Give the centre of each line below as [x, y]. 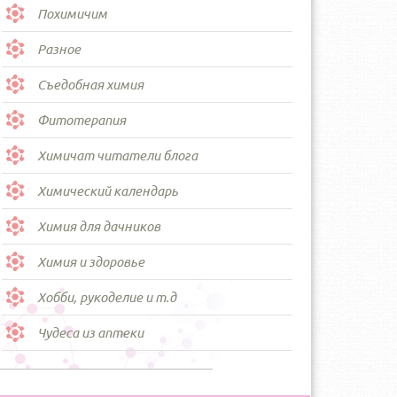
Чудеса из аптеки [90, 333]
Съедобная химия [90, 85]
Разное [59, 49]
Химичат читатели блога [117, 156]
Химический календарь [108, 191]
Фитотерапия [82, 120]
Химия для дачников [99, 226]
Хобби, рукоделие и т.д [107, 297]
